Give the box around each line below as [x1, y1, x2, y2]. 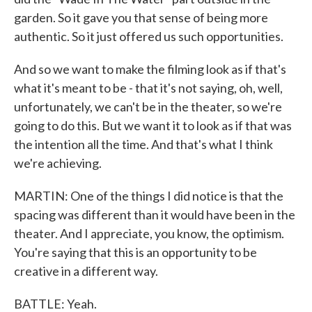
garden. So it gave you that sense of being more [14, 10, 268, 25]
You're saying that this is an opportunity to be [14, 244, 257, 260]
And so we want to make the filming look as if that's [14, 61, 286, 77]
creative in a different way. [14, 263, 158, 279]
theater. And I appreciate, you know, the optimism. [14, 226, 284, 241]
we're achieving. [14, 155, 102, 171]
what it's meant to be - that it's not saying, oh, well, [14, 80, 283, 95]
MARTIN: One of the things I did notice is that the [14, 188, 283, 203]
